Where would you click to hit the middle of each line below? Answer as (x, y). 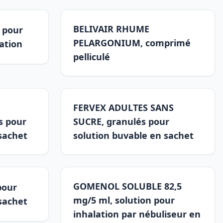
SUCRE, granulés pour (121, 121)
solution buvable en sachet (133, 135)
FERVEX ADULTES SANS (123, 108)
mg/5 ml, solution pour (124, 200)
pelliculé (92, 57)
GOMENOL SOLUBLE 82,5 (127, 186)
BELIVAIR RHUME (111, 29)
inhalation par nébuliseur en (137, 214)
